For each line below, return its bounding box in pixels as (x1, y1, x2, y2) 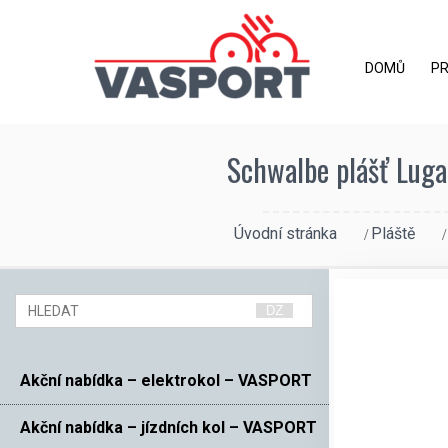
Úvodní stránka (234, 223, 337, 243)
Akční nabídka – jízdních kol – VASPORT (20, 417, 317, 437)
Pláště (371, 223, 415, 243)
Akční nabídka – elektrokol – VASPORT (20, 370, 312, 390)
